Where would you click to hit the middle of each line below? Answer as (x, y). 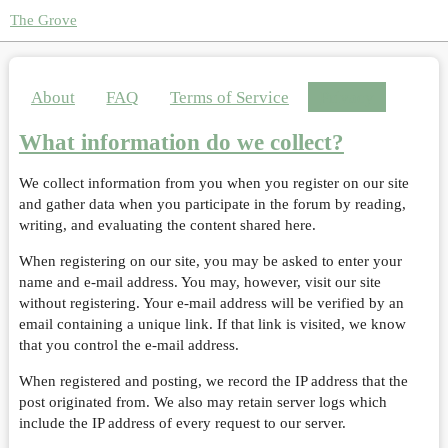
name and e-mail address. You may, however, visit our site (199, 282)
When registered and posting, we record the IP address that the (213, 381)
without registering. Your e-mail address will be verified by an (211, 303)
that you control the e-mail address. (128, 345)
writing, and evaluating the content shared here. (167, 225)
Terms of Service (229, 97)
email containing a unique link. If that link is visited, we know (212, 324)
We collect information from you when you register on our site (213, 183)
